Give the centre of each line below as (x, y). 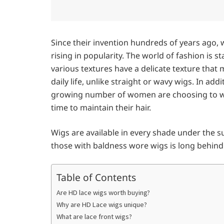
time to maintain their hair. (101, 107)
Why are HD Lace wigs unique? (102, 204)
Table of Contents (96, 177)
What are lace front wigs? (94, 216)
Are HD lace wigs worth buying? (103, 192)
